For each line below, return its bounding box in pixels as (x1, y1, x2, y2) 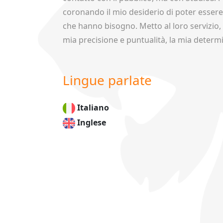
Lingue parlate (63, 71, 152, 89)
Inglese (77, 117, 106, 128)
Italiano (77, 102, 109, 113)
